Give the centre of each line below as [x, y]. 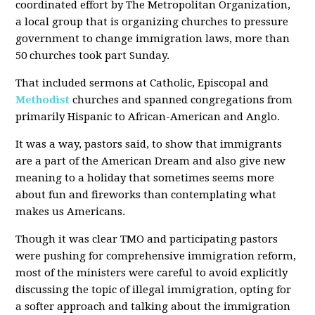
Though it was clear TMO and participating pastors [147, 239]
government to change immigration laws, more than [153, 39]
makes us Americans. [71, 212]
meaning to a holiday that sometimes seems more [145, 178]
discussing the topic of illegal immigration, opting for [154, 290]
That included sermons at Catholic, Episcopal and [142, 83]
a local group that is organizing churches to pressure [152, 22]
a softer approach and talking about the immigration [153, 307]
